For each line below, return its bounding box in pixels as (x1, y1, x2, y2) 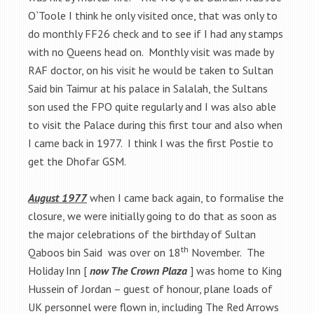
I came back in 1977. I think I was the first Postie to (28, 135, 273, 150)
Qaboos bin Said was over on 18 (28, 245, 181, 259)
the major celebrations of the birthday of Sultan (28, 226, 256, 241)
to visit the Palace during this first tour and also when (28, 117, 282, 132)
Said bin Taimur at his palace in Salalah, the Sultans (28, 81, 268, 95)
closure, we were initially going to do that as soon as (28, 208, 277, 223)
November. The (189, 245, 265, 259)
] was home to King (187, 263, 282, 278)
